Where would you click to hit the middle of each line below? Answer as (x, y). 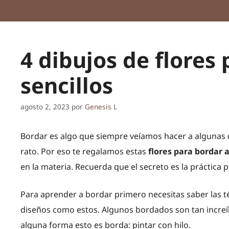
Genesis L (101, 106)
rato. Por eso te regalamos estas (83, 151)
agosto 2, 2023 (45, 106)
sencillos (67, 85)
